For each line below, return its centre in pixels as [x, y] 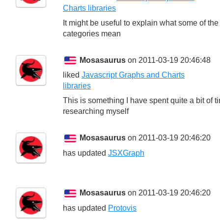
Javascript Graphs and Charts [133, 75]
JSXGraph [126, 153]
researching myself [96, 111]
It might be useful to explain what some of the [141, 23]
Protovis [122, 208]
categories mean [92, 33]
